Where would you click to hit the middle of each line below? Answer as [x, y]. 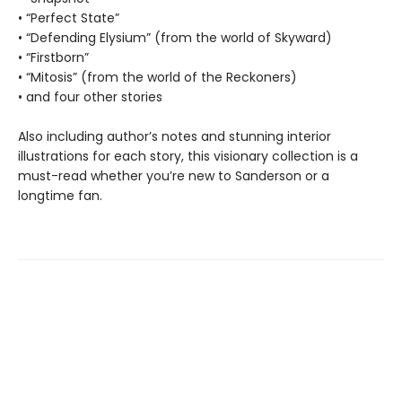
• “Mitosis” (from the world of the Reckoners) [157, 77]
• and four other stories [90, 96]
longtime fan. [60, 195]
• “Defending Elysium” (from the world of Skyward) [175, 37]
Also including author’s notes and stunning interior [175, 136]
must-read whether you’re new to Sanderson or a [174, 175]
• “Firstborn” [53, 57]
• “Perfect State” [69, 17]
